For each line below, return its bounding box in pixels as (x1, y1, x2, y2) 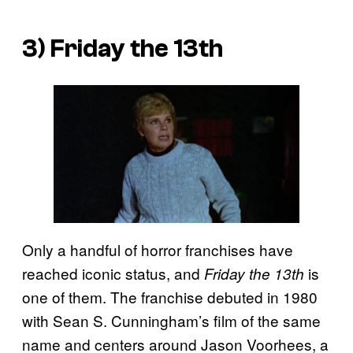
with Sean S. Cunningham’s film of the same (22, 310, 321, 332)
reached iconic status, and (22, 262, 200, 284)
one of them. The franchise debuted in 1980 (22, 286, 318, 308)
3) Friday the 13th (22, 35, 223, 64)
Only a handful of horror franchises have (22, 239, 293, 261)
